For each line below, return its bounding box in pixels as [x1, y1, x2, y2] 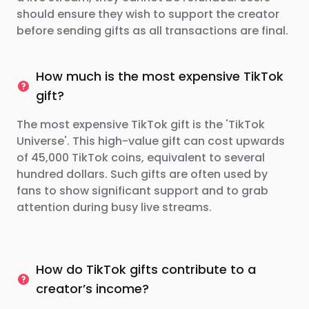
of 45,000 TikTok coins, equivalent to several [17, 150, 265, 166]
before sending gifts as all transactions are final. [17, 23, 288, 39]
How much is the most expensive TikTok [36, 68, 283, 85]
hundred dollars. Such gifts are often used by [17, 166, 268, 182]
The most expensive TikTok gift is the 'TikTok [17, 117, 265, 132]
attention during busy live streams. [17, 199, 212, 215]
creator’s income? [36, 280, 149, 297]
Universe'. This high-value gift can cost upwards [17, 133, 285, 149]
